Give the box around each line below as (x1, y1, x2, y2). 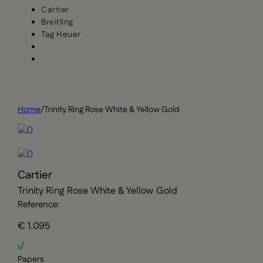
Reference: (18, 198, 60, 211)
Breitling (41, 16, 73, 28)
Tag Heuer (41, 28, 81, 41)
